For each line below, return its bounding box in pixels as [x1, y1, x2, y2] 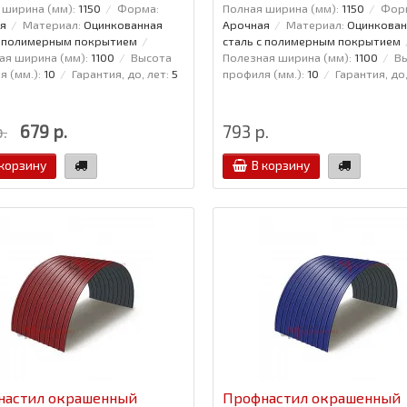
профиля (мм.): [222, 65, 304, 81]
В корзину [251, 156, 310, 173]
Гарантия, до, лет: [72, 65, 169, 81]
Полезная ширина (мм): [222, 49, 352, 65]
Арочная [222, 16, 270, 32]
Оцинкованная [84, 16, 163, 32]
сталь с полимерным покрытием [222, 33, 401, 48]
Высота [131, 49, 172, 65]
